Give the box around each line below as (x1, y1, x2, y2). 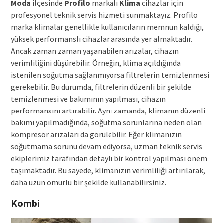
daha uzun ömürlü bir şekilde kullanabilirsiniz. (10, 177, 166, 187)
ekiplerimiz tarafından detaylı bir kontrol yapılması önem (10, 153, 207, 163)
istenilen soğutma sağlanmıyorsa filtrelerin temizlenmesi (10, 69, 209, 80)
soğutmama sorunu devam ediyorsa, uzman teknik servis (10, 141, 202, 151)
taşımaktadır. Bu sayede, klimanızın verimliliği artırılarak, (10, 165, 205, 175)
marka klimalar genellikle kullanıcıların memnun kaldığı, (10, 21, 204, 32)
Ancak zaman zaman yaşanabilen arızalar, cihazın (10, 45, 179, 56)
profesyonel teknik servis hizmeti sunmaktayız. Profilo (10, 9, 198, 20)
